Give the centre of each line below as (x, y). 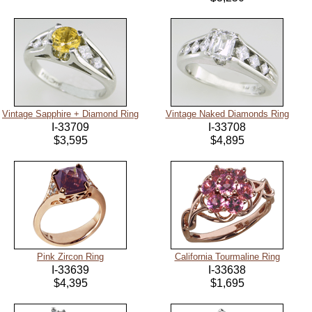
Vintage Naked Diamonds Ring (227, 114)
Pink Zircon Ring (70, 257)
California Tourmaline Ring (227, 257)
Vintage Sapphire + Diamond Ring (70, 114)
